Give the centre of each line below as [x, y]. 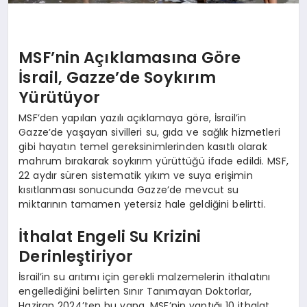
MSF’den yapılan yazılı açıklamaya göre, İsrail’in [133, 118]
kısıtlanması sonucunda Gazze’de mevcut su [129, 189]
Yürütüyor [60, 98]
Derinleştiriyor [76, 257]
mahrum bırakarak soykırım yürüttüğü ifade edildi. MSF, [153, 161]
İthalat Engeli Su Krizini [110, 237]
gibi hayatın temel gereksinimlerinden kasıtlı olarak [143, 146]
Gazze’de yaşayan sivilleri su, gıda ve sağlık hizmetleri [149, 132]
